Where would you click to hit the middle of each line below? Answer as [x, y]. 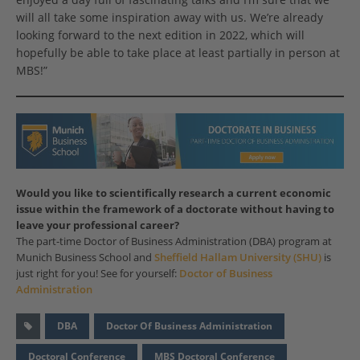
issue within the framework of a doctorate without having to [175, 209]
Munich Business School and [85, 258]
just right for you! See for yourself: [98, 274]
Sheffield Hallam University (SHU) [238, 258]
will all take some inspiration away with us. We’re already [170, 18]
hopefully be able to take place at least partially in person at [178, 53]
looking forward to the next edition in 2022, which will [160, 35]
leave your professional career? [98, 225]
